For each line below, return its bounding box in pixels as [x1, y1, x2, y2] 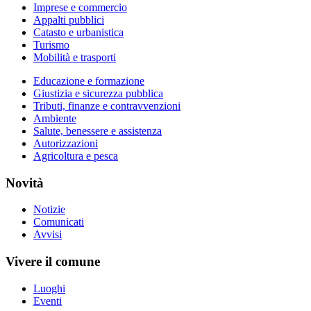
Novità [6, 175, 44, 190]
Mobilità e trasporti [33, 51, 116, 63]
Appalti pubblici [33, 14, 104, 26]
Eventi [33, 294, 62, 307]
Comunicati [33, 216, 84, 228]
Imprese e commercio [33, 1, 127, 13]
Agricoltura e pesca [33, 150, 118, 162]
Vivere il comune [6, 254, 100, 269]
